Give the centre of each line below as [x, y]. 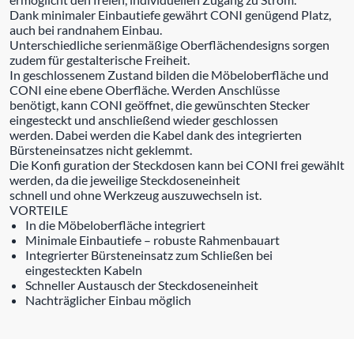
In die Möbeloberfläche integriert [115, 224]
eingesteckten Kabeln [84, 269]
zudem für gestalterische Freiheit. [100, 59]
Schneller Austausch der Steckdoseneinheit [142, 284]
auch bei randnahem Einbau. [86, 29]
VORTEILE [39, 209]
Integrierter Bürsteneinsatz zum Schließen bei [149, 254]
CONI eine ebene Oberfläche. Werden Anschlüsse [145, 89]
